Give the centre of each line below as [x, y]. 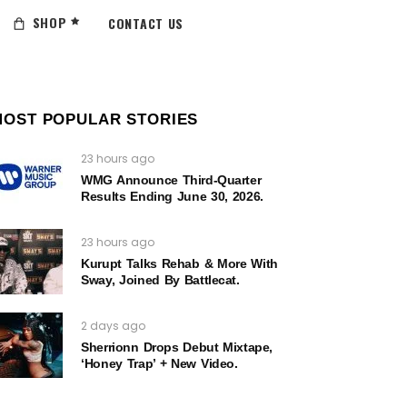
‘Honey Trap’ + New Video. [159, 363]
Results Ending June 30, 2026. [172, 196]
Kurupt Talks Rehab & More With [179, 263]
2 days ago [114, 326]
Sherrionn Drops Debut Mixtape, [177, 347]
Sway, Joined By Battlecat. [160, 280]
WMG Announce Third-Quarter [171, 180]
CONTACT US [146, 23]
